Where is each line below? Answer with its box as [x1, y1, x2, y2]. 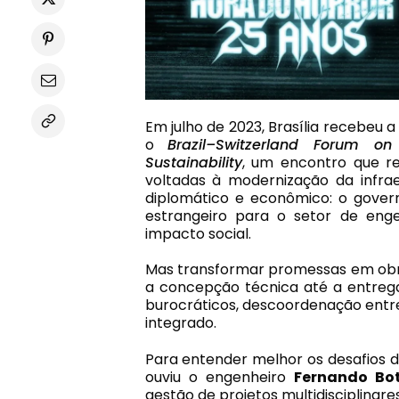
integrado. [144, 313, 216, 334]
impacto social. [144, 223, 251, 244]
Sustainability [144, 151, 242, 173]
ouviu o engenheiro [144, 367, 295, 388]
